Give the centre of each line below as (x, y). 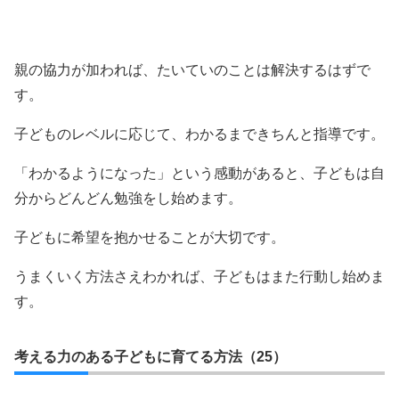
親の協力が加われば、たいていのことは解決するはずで (192, 70)
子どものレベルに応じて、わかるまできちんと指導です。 (199, 134)
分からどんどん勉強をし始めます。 (128, 198)
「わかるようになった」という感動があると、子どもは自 (199, 173)
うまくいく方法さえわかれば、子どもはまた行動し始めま (199, 277)
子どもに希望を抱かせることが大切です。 (150, 237)
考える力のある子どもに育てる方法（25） (151, 357)
